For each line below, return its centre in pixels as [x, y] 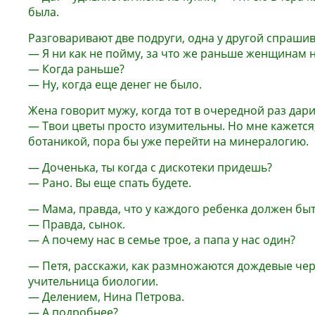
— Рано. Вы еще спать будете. [110, 183]
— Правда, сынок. [77, 224]
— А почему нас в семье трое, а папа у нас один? [162, 240]
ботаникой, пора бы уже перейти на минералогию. [168, 141]
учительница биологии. [93, 281]
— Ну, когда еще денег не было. [115, 84]
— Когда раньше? [76, 69]
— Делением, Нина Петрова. [106, 297]
